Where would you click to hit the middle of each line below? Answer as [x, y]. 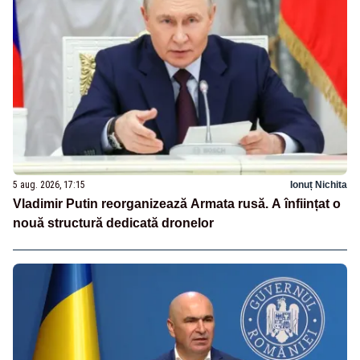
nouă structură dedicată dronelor [113, 223]
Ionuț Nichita [319, 185]
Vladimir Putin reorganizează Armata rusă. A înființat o [177, 204]
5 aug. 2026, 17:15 [49, 185]
